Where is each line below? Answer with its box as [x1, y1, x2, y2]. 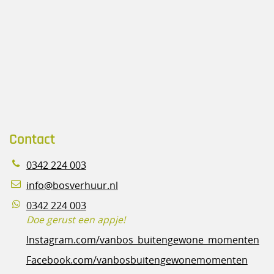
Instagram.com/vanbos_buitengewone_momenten [26, 233, 259, 246]
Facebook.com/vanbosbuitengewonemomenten [26, 253, 248, 267]
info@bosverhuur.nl [26, 179, 118, 192]
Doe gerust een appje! [26, 213, 125, 226]
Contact [9, 130, 55, 149]
